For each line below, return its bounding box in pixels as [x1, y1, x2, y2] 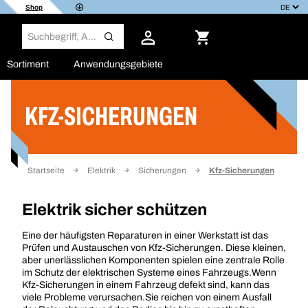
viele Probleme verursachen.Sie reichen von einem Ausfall [22, 292, 272, 302]
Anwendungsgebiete [74, 59, 163, 69]
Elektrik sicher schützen [22, 201, 207, 219]
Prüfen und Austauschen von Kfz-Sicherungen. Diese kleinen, [22, 243, 286, 253]
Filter [11, 124, 47, 140]
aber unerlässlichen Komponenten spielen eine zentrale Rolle [22, 255, 285, 265]
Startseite [27, 166, 65, 175]
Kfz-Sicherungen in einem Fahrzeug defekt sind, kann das [22, 280, 269, 290]
